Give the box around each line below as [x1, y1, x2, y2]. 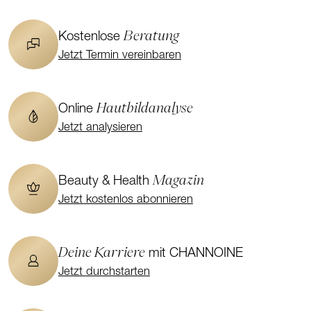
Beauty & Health [58, 174, 153, 188]
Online [58, 102, 96, 116]
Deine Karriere [58, 244, 145, 258]
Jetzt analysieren [58, 121, 142, 133]
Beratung [124, 28, 179, 42]
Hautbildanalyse [96, 100, 193, 114]
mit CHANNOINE [145, 246, 243, 260]
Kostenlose [58, 30, 124, 44]
